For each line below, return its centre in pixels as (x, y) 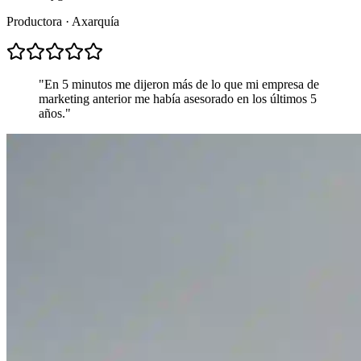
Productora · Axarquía (63, 21)
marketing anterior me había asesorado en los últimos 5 (178, 98)
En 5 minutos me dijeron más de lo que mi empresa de (182, 84)
